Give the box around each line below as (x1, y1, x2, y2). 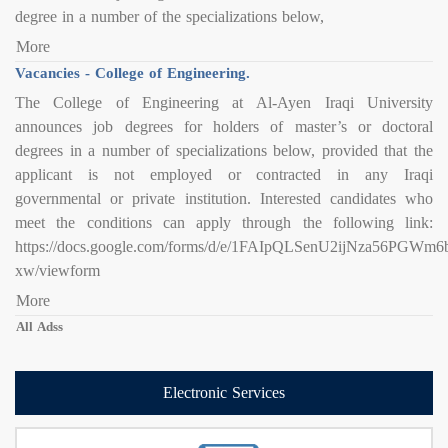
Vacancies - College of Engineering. (15, 59, 250, 88)
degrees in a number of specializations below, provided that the (15, 135, 433, 167)
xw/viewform (15, 255, 100, 287)
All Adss (16, 314, 63, 340)
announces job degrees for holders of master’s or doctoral (15, 111, 433, 143)
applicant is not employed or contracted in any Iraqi (15, 159, 433, 191)
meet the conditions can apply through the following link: (15, 207, 433, 239)
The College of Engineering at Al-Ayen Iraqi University (15, 87, 433, 119)
